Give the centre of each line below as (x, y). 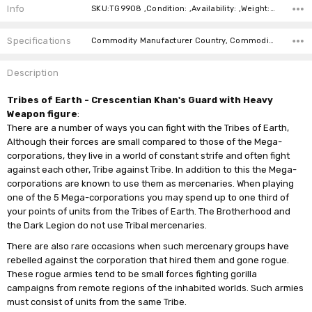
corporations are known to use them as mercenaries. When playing (151, 183)
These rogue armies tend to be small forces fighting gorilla (132, 274)
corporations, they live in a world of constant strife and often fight (149, 155)
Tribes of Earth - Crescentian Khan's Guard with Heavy (140, 100)
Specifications (39, 40)
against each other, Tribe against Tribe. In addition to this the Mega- (152, 169)
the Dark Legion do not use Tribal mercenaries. (107, 225)
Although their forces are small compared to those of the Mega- (145, 141)
